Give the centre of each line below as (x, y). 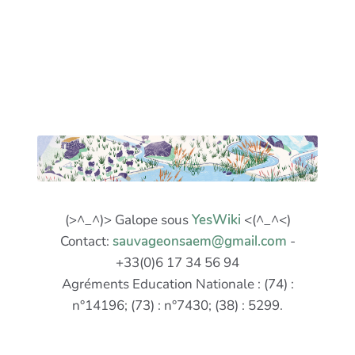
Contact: (86, 242)
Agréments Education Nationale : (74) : (177, 284)
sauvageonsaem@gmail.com (199, 242)
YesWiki (216, 220)
